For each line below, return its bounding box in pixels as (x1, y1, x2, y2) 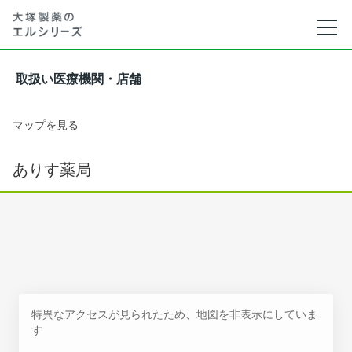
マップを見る (13, 118, 79, 131)
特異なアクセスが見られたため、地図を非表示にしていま (31, 307, 317, 321)
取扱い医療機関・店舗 (16, 72, 141, 86)
